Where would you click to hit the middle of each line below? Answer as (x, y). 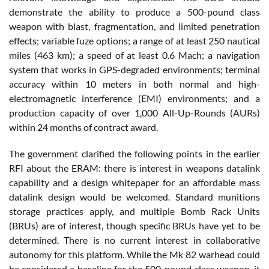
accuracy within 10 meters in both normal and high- (134, 84)
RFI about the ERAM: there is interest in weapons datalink (134, 168)
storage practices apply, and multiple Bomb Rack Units (134, 211)
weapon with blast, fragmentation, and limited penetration (134, 26)
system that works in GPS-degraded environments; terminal (134, 70)
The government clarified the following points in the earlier (134, 154)
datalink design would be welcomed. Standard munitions (134, 197)
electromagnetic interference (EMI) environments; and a (134, 98)
